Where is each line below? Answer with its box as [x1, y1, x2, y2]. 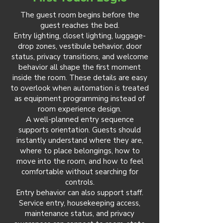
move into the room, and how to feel [16, 156, 143, 166]
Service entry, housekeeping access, [19, 198, 140, 208]
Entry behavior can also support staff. [16, 188, 143, 198]
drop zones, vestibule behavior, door [17, 41, 142, 51]
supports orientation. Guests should [18, 125, 141, 135]
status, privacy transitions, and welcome [11, 52, 148, 62]
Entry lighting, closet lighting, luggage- [13, 31, 146, 41]
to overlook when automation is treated [10, 83, 149, 93]
